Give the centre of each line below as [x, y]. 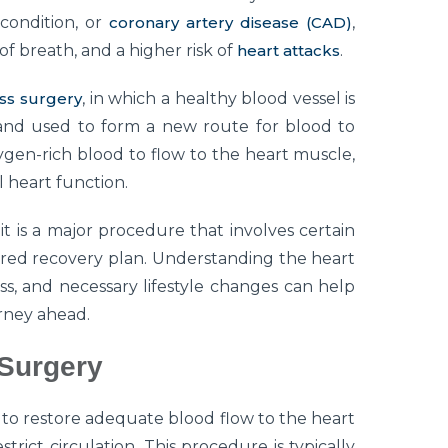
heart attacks [288, 51]
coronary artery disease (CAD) [231, 23]
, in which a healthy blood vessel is [219, 99]
